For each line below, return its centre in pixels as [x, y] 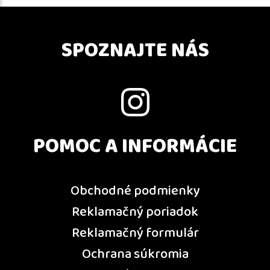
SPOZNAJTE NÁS [135, 51]
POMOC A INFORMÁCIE [135, 147]
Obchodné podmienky [135, 192]
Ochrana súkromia [135, 255]
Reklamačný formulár [135, 234]
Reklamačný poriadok [135, 213]
